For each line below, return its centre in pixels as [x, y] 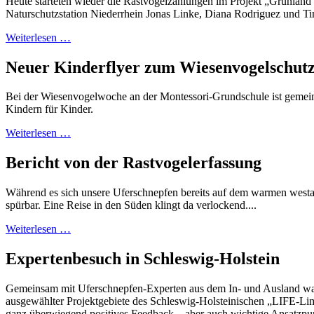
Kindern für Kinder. [49, 109]
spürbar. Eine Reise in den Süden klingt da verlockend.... [131, 205]
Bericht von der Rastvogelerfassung [134, 163]
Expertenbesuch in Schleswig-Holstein [143, 259]
